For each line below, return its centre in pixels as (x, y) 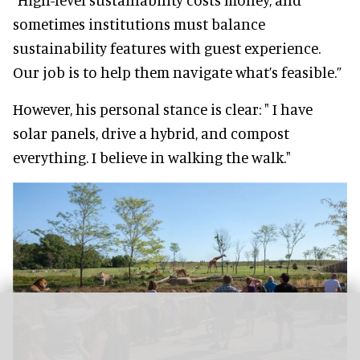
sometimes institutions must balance (139, 23)
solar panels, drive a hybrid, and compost (151, 133)
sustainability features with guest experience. (167, 47)
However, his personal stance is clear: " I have (163, 108)
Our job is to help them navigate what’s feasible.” (177, 72)
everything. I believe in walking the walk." (152, 157)
